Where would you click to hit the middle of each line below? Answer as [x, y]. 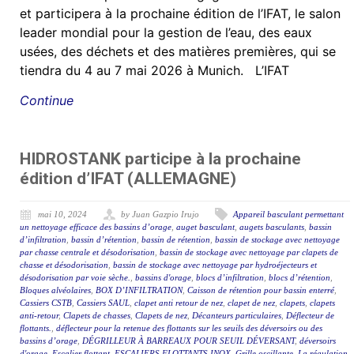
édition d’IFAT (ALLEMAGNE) [128, 179]
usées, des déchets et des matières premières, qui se [178, 52]
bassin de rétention [176, 240]
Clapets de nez [161, 316]
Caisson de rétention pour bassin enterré [261, 290]
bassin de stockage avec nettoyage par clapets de [249, 252]
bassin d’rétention [104, 240]
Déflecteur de [310, 316]
